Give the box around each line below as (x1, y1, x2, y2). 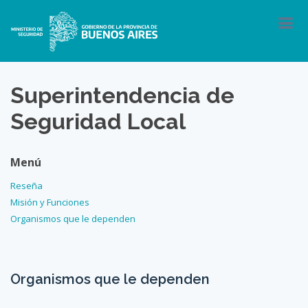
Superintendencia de (10, 82, 234, 108)
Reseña (10, 179, 43, 192)
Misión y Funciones (10, 196, 89, 208)
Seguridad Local (10, 109, 186, 134)
